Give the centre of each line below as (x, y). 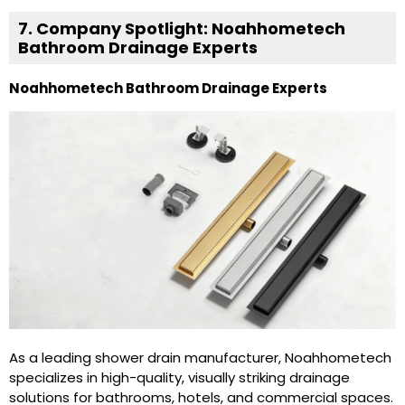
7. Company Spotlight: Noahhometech (182, 28)
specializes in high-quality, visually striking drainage (179, 377)
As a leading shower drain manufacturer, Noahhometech (200, 357)
